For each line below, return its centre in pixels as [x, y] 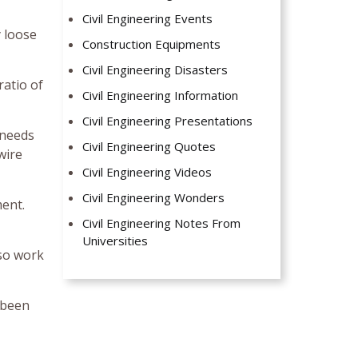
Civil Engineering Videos [147, 172]
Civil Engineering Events [148, 19]
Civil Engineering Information [161, 95]
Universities [115, 241]
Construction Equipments [152, 44]
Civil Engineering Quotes [149, 147]
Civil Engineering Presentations [168, 121]
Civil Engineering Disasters [155, 70]
